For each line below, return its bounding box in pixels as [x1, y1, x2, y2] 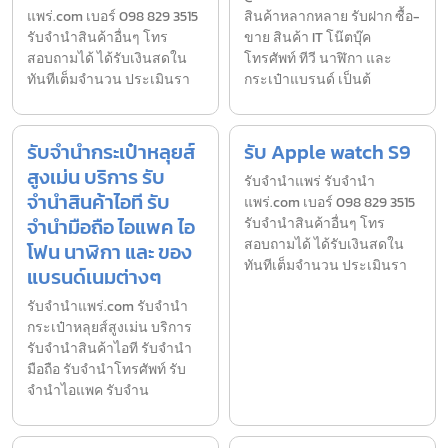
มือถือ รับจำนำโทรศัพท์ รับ [27, 359, 186, 381]
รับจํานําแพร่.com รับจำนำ [27, 296, 188, 318]
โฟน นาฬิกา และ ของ [27, 237, 192, 268]
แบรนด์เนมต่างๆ [27, 262, 162, 293]
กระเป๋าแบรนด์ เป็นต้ [244, 69, 371, 91]
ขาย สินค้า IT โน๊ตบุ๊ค [244, 27, 371, 49]
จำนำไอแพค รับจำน [27, 380, 149, 402]
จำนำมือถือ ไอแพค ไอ [27, 212, 195, 243]
